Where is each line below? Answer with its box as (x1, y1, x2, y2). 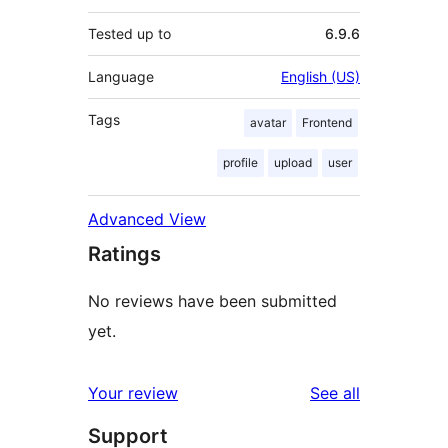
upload (274, 155, 312, 171)
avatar (250, 115, 286, 131)
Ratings (88, 242, 161, 267)
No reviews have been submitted (88, 291, 337, 312)
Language (88, 68, 154, 86)
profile (223, 155, 258, 171)
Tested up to (88, 25, 171, 43)
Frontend (302, 115, 352, 131)
